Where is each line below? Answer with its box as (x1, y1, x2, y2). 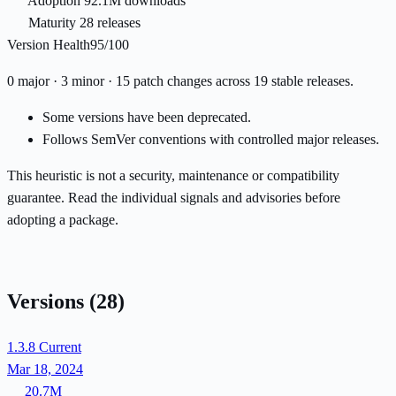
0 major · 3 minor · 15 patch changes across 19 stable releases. (7, 73, 354, 89)
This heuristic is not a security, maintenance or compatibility (7, 168, 339, 184)
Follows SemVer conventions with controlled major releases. (42, 132, 379, 148)
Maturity (28, 15, 76, 31)
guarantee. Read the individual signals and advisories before (7, 190, 340, 206)
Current (39, 339, 81, 354)
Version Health (7, 37, 90, 53)
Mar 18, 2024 (7, 361, 83, 377)
